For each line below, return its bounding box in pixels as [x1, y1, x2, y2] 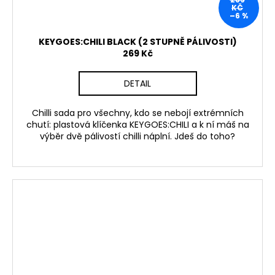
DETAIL [124, 77, 151, 90]
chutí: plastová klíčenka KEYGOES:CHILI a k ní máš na [26, 118, 249, 131]
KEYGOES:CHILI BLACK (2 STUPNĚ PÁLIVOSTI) [38, 35, 237, 48]
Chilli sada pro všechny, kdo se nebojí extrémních [31, 106, 244, 119]
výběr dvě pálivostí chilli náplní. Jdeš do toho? [40, 130, 235, 142]
